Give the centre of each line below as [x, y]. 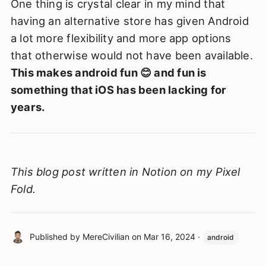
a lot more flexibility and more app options [121, 38]
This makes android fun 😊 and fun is [108, 72]
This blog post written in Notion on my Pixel [125, 171]
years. [28, 107]
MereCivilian [106, 236]
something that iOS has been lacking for [118, 89]
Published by [56, 236]
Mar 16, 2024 [169, 236]
